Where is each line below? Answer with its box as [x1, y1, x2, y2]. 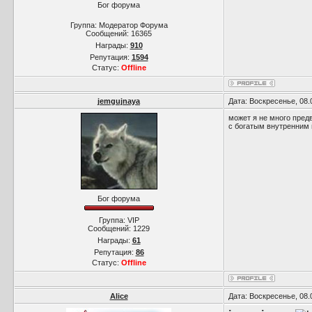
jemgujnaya [97, 97, 140, 105]
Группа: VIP [98, 215, 139, 224]
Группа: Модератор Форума [70, 21, 168, 29]
